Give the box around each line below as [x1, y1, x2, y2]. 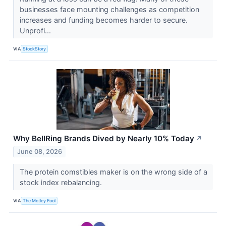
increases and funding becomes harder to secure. [19, 16, 188, 25]
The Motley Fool [23, 197, 56, 203]
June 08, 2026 [17, 148, 63, 156]
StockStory [23, 45, 46, 51]
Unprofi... [19, 26, 53, 35]
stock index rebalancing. [19, 178, 104, 187]
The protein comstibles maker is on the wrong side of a [19, 167, 207, 177]
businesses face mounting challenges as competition [19, 5, 199, 14]
